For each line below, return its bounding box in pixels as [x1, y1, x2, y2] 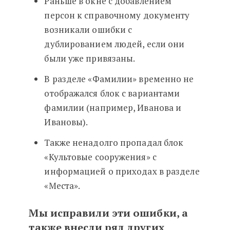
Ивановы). [44, 116, 88, 128]
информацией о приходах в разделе [44, 165, 200, 177]
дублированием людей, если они [44, 38, 185, 50]
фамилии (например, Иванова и [44, 102, 182, 113]
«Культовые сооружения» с [44, 151, 157, 163]
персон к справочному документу [44, 9, 190, 21]
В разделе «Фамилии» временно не [44, 73, 194, 85]
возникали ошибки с [44, 24, 132, 35]
